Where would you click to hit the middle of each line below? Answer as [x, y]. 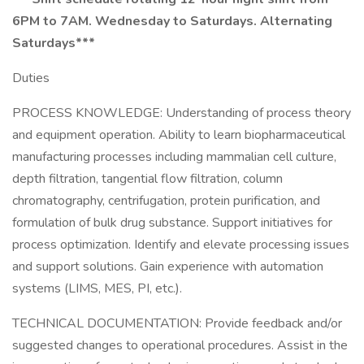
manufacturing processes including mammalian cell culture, [174, 157]
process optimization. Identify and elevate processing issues [181, 245]
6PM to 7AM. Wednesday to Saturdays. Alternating [172, 21]
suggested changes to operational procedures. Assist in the [180, 345]
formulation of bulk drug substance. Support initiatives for [172, 223]
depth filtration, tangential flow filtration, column [147, 179]
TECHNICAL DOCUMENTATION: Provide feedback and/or [177, 323]
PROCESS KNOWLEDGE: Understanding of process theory [182, 113]
